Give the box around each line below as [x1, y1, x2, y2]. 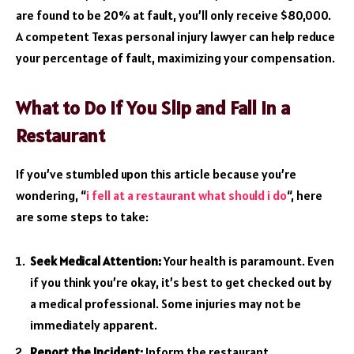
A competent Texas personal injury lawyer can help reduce [16, 28, 335, 44]
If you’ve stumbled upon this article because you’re [16, 165, 296, 182]
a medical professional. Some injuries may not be [30, 295, 301, 311]
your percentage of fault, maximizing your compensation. [16, 49, 335, 66]
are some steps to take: [16, 208, 149, 224]
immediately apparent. [30, 316, 157, 333]
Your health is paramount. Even [161, 252, 334, 269]
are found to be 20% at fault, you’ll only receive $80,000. [16, 6, 331, 23]
